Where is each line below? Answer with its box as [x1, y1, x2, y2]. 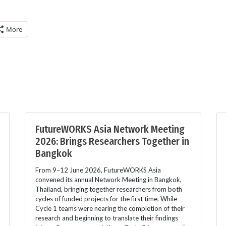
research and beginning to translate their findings [35, 214, 178, 222]
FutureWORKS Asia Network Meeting [35, 123, 185, 136]
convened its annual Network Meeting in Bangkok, [35, 176, 182, 184]
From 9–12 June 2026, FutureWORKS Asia [35, 166, 161, 175]
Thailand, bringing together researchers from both [35, 185, 182, 194]
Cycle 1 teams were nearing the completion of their [35, 204, 185, 213]
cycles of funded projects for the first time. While [35, 195, 177, 203]
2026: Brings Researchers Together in [35, 135, 189, 148]
